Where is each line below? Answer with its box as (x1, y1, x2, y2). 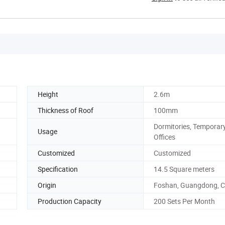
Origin (38, 180, 56, 190)
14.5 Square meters (154, 164, 214, 174)
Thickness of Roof (38, 105, 93, 115)
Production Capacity (38, 196, 101, 206)
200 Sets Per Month (154, 196, 215, 206)
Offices (154, 132, 175, 142)
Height (38, 89, 58, 99)
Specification (38, 164, 78, 174)
